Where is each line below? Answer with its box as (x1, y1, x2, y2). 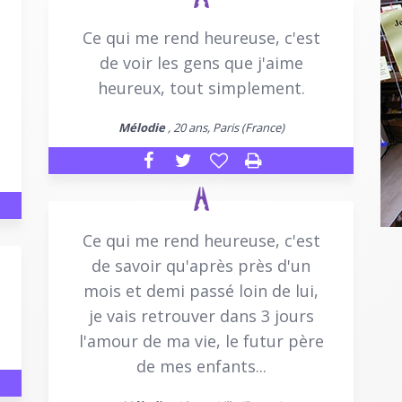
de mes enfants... (135, 354, 267, 377)
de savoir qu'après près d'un (92, 254, 310, 276)
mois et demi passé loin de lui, (83, 279, 319, 301)
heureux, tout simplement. (97, 76, 305, 99)
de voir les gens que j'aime (99, 51, 303, 74)
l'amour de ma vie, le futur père (78, 329, 324, 352)
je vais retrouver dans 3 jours (88, 304, 314, 327)
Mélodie (118, 118, 165, 135)
